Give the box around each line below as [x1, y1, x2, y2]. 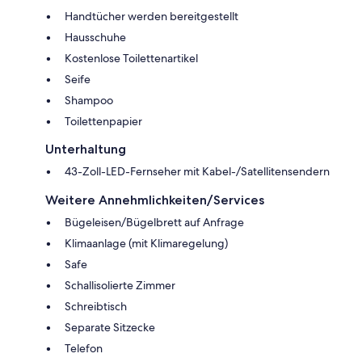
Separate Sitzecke [65, 319, 155, 335]
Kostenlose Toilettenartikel [65, 50, 198, 65]
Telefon [65, 340, 103, 356]
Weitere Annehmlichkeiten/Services [45, 192, 264, 208]
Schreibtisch [65, 298, 127, 314]
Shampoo [65, 92, 113, 107]
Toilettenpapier [65, 113, 142, 128]
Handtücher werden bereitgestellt [65, 8, 238, 23]
